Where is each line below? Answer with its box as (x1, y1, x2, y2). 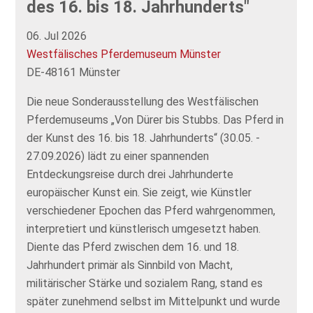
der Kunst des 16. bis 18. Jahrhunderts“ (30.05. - (27, 131, 261, 145)
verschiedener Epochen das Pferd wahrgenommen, (27, 203, 276, 217)
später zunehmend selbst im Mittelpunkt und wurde (27, 294, 281, 308)
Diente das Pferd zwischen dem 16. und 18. (27, 240, 240, 254)
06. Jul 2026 (27, 29, 87, 43)
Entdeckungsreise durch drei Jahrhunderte (27, 167, 234, 181)
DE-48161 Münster (27, 65, 121, 79)
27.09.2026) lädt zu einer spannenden (27, 149, 210, 163)
